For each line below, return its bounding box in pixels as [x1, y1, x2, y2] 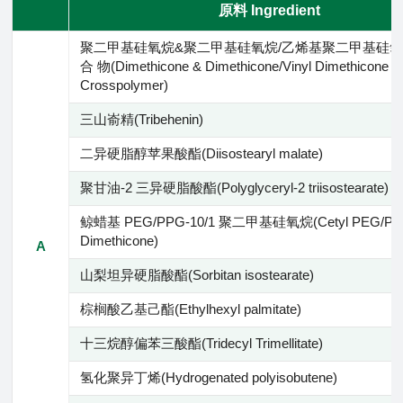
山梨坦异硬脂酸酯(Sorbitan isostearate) [79, 267, 314, 282]
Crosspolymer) [79, 77, 168, 93]
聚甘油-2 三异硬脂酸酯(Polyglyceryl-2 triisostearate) [79, 180, 389, 195]
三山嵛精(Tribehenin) [79, 112, 203, 127]
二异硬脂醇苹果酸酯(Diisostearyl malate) [79, 146, 323, 161]
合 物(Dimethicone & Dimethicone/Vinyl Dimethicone [79, 58, 389, 74]
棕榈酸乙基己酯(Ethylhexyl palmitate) [79, 301, 301, 317]
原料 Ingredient [219, 2, 321, 18]
